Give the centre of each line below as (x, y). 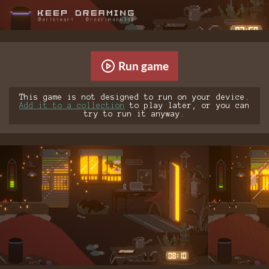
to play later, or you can (187, 105)
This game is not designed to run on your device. (134, 97)
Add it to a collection (72, 105)
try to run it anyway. (134, 114)
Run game (143, 66)
